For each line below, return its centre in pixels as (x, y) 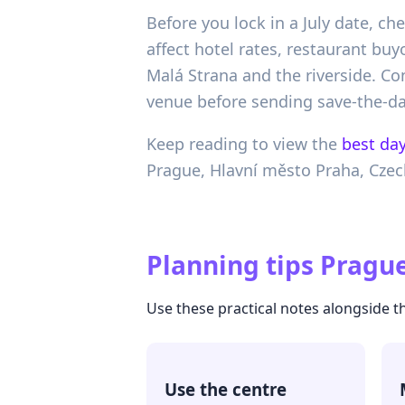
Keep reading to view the (242, 144)
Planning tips (230, 265)
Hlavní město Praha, (289, 170)
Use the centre (226, 390)
